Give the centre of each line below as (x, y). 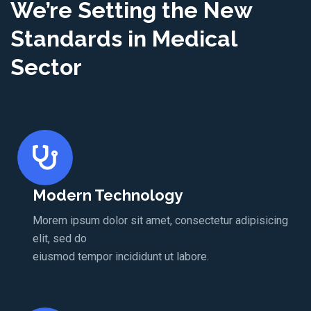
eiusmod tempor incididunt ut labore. (120, 257)
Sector (46, 67)
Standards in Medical (124, 39)
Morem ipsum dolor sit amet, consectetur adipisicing (160, 221)
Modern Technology (107, 195)
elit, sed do (59, 239)
